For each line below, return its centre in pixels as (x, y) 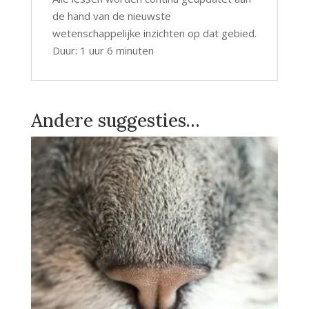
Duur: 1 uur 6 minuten (103, 51)
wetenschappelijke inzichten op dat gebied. (154, 33)
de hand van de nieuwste (111, 16)
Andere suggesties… (115, 121)
